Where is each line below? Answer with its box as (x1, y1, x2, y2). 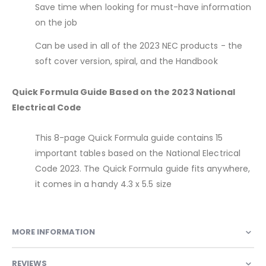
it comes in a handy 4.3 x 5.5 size (34, 178, 172, 191)
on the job (34, 16, 78, 28)
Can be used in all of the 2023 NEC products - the (34, 39, 242, 52)
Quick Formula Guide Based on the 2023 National (12, 86, 236, 99)
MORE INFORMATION (12, 226, 95, 237)
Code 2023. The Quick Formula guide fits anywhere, (34, 163, 250, 175)
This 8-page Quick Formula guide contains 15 (34, 132, 223, 144)
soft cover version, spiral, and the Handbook (34, 55, 218, 67)
